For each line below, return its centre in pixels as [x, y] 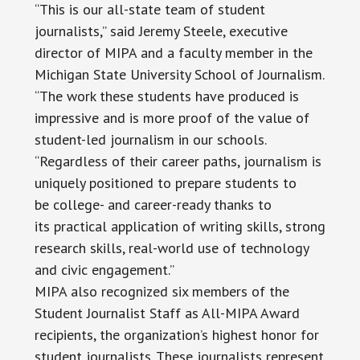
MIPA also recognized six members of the [162, 292]
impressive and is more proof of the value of [172, 118]
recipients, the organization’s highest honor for [176, 335]
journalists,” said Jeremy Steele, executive [161, 31]
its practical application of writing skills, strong [180, 227]
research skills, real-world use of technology [171, 248]
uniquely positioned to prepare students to [165, 183]
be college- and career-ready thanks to [153, 205]
